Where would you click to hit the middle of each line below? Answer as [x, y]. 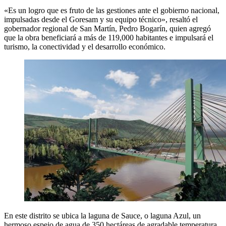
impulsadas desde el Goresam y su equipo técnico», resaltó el [101, 19]
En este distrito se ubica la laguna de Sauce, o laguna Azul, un [102, 215]
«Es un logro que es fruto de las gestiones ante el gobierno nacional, [112, 10]
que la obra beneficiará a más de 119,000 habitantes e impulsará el [109, 37]
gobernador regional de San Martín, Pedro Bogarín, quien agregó [107, 28]
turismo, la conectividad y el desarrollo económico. [85, 46]
